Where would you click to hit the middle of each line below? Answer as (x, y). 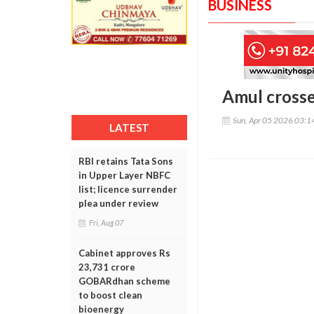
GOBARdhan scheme (124, 281)
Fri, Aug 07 (106, 223)
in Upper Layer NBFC (124, 175)
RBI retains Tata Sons (126, 161)
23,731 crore (107, 267)
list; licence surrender (128, 189)
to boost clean (110, 295)
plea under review (118, 203)
